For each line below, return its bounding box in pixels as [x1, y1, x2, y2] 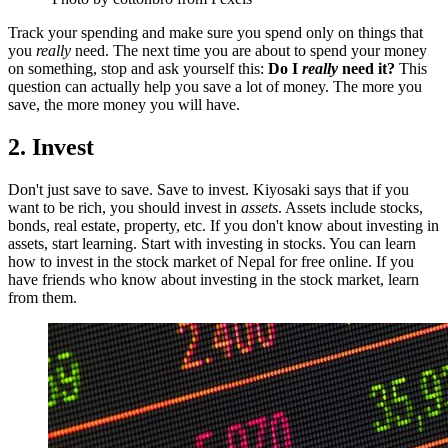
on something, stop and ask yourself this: [8, 60, 268, 78]
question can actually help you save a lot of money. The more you [8, 78, 422, 96]
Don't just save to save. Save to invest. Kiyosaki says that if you [8, 181, 409, 199]
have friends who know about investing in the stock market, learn [8, 271, 419, 289]
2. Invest [8, 134, 94, 161]
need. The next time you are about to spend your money [71, 42, 427, 60]
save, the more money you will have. [8, 96, 240, 114]
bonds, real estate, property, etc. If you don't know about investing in [8, 217, 439, 235]
